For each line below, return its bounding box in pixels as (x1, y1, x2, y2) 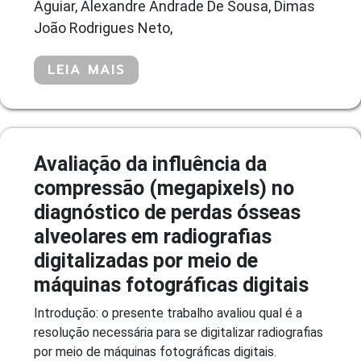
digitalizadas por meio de (34, 248, 258, 272)
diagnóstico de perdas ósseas (34, 200, 301, 224)
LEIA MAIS (48, 60, 125, 80)
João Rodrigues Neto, (34, 19, 172, 36)
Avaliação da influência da (34, 151, 267, 176)
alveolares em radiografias (34, 224, 272, 248)
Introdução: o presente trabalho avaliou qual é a (34, 305, 302, 321)
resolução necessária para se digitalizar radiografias (34, 324, 323, 340)
